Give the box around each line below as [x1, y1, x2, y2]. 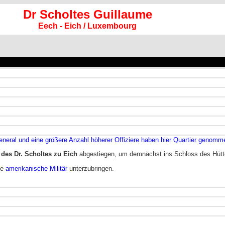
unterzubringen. [67, 164, 114, 172]
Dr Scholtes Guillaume [23, 8, 152, 21]
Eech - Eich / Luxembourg [38, 22, 137, 30]
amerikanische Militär [6, 164, 67, 172]
